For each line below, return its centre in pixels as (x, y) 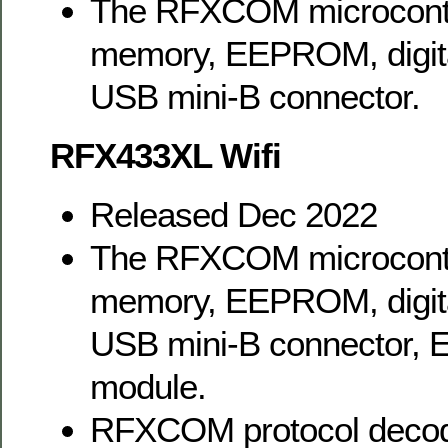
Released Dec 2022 (233, 214)
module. (148, 386)
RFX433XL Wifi (165, 155)
